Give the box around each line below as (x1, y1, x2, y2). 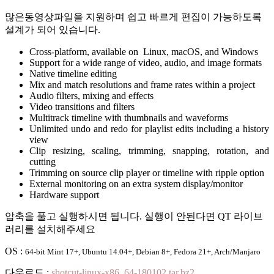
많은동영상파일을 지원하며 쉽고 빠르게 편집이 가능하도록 (5, 11, 262, 22)
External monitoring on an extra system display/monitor (29, 178, 243, 189)
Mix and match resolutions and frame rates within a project (29, 79, 255, 90)
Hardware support (29, 189, 99, 200)
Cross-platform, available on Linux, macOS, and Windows (29, 46, 258, 57)
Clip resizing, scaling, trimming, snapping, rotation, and (29, 145, 269, 156)
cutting (29, 156, 56, 167)
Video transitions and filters (29, 101, 135, 112)
